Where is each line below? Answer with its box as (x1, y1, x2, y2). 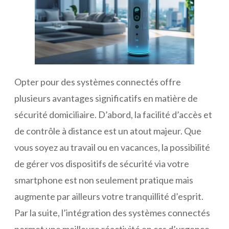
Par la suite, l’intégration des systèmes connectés (14, 207, 210, 219)
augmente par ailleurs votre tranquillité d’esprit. (14, 191, 203, 202)
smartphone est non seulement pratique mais (14, 174, 193, 186)
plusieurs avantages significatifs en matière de (14, 93, 198, 104)
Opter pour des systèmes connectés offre (14, 76, 181, 88)
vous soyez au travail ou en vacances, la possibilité (14, 142, 210, 153)
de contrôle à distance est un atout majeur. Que (14, 125, 201, 137)
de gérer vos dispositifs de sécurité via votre (14, 158, 189, 170)
